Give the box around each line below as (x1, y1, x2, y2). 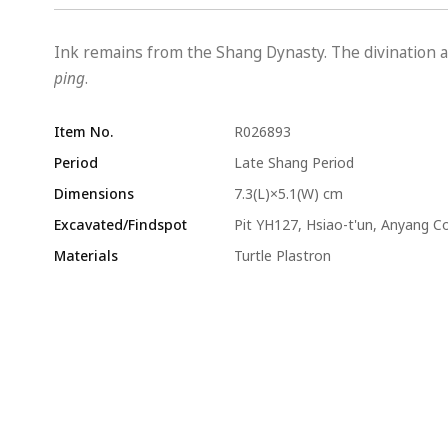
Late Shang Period (233, 153, 354, 172)
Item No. (53, 122, 113, 141)
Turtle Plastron (233, 246, 331, 265)
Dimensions (53, 184, 134, 203)
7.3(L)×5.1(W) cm (233, 184, 343, 203)
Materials (53, 246, 118, 265)
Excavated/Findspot (53, 215, 187, 234)
